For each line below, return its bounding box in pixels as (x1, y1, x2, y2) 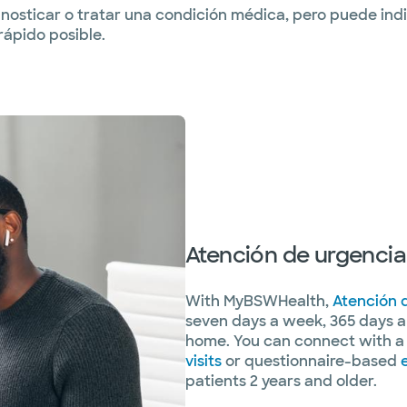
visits (185, 351, 222, 371)
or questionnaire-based (222, 351, 401, 371)
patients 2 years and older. (185, 371, 377, 391)
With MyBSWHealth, (185, 291, 333, 311)
